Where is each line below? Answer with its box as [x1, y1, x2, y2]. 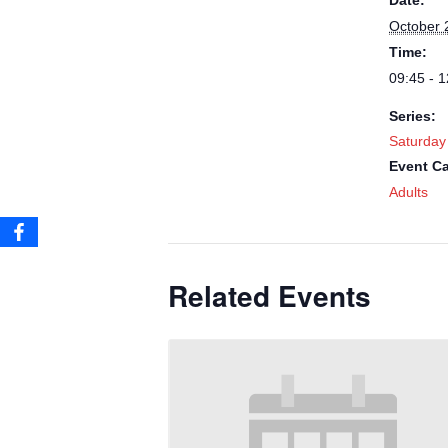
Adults [389, 184, 428, 200]
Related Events [168, 275, 371, 316]
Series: [389, 108, 436, 124]
